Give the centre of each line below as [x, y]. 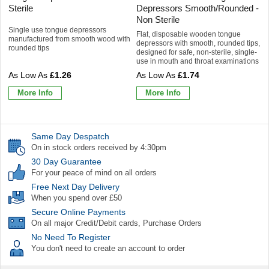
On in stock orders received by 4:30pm [99, 147]
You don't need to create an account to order [108, 248]
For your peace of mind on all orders [94, 172]
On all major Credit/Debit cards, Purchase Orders [116, 223]
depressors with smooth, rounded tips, [198, 43]
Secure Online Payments [78, 212]
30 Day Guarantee [66, 161]
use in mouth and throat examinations [198, 61]
